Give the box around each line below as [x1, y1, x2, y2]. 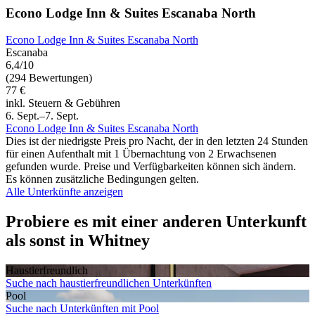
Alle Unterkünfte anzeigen [6, 186, 123, 198]
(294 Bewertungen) [6, 72, 92, 84]
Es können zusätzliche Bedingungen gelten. [6, 173, 199, 186]
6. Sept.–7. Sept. [6, 110, 79, 122]
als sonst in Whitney [6, 231, 150, 250]
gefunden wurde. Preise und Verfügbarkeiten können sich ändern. [6, 160, 296, 173]
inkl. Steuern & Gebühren [6, 97, 120, 110]
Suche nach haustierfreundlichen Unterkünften [6, 277, 212, 290]
